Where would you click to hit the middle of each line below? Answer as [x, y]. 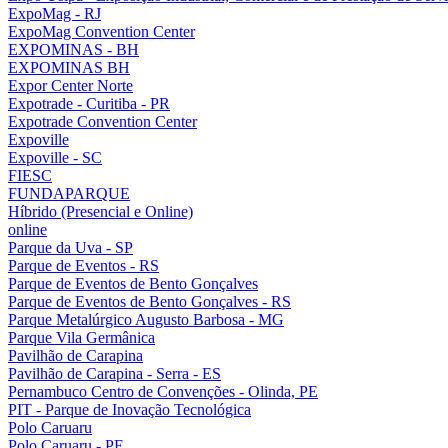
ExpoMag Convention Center [101, 31]
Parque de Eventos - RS [83, 265]
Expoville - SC [55, 157]
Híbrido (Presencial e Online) [100, 211]
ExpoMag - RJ [54, 13]
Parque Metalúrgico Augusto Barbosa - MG [146, 319]
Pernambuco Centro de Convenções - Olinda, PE [163, 391]
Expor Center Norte [70, 85]
